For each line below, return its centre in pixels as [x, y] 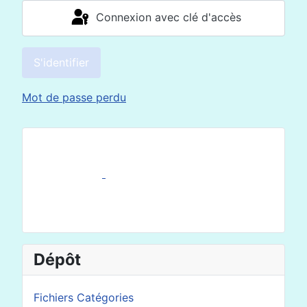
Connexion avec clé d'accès [168, 17]
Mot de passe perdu [74, 98]
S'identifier [61, 63]
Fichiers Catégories [84, 298]
